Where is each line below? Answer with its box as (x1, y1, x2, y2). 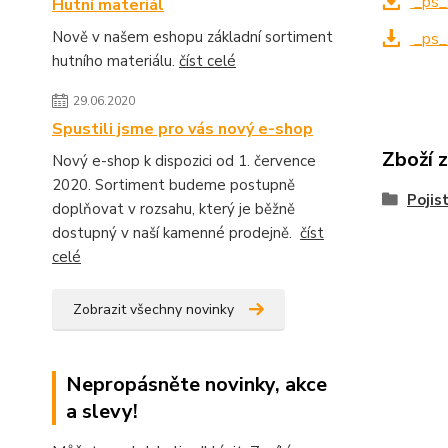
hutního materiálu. (52, 50, 179, 71)
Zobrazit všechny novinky (73, 299, 234, 319)
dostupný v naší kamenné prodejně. (52, 222, 300, 243)
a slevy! (66, 397, 138, 425)
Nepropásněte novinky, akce (66, 370, 327, 398)
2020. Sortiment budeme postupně (52, 174, 295, 195)
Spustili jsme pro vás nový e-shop (52, 117, 313, 140)
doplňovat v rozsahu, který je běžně (52, 198, 295, 219)
